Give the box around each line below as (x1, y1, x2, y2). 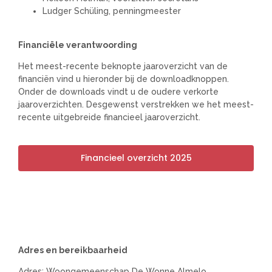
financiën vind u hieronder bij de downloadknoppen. (18, 74, 229, 84)
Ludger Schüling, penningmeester (42, 6, 181, 16)
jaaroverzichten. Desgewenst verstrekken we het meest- (18, 100, 254, 110)
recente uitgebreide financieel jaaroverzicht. (18, 112, 200, 123)
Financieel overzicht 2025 (80, 151, 192, 164)
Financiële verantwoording (18, 39, 137, 50)
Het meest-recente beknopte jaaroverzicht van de (18, 61, 228, 72)
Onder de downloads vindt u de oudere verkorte (18, 87, 219, 97)
